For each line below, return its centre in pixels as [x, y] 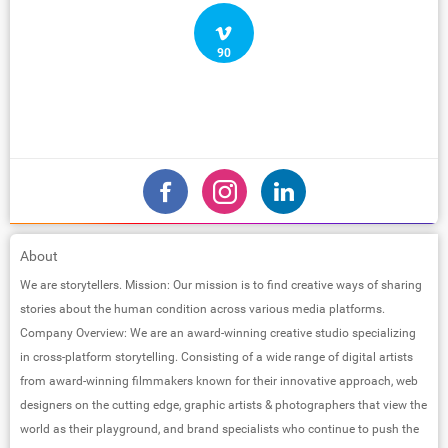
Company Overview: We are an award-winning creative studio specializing [218, 332]
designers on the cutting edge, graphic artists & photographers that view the [223, 404]
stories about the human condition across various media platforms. [202, 308]
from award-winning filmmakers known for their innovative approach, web [219, 380]
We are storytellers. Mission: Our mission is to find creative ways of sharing [221, 284]
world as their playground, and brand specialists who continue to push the [219, 428]
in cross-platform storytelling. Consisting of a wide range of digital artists [216, 356]
